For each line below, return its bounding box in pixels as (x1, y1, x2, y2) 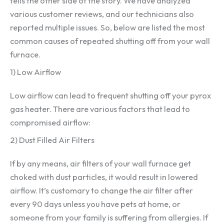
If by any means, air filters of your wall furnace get (10, 158, 191, 169)
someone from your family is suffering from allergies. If (10, 212, 208, 223)
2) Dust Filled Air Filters (10, 135, 94, 145)
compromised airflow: (10, 117, 90, 128)
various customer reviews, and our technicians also (10, 9, 194, 19)
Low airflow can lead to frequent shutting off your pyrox (10, 90, 211, 101)
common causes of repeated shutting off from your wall (10, 36, 210, 46)
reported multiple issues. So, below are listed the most (10, 22, 205, 33)
